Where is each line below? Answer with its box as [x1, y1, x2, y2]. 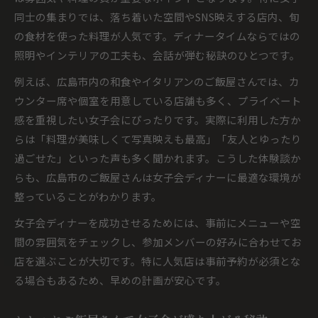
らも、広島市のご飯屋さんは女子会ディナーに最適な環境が [14, 170, 301, 185]
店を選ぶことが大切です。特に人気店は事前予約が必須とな [14, 253, 301, 268]
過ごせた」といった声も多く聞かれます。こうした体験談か [14, 150, 301, 165]
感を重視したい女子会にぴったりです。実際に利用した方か [14, 112, 301, 127]
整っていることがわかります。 [14, 189, 162, 204]
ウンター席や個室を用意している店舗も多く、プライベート [14, 93, 302, 108]
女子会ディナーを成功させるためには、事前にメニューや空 [14, 215, 301, 230]
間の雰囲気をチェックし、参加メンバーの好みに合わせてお [14, 234, 302, 249]
